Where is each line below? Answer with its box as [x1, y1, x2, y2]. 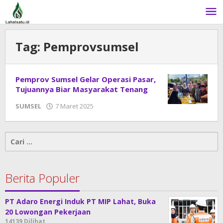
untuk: [5, 143, 28, 152]
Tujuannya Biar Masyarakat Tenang [15, 84, 148, 94]
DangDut [99, 111, 129, 120]
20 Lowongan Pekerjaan [5, 207, 91, 217]
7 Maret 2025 [55, 102, 94, 111]
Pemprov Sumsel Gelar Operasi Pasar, [15, 74, 156, 84]
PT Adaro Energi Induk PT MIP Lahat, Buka [5, 197, 156, 206]
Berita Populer [5, 170, 80, 186]
